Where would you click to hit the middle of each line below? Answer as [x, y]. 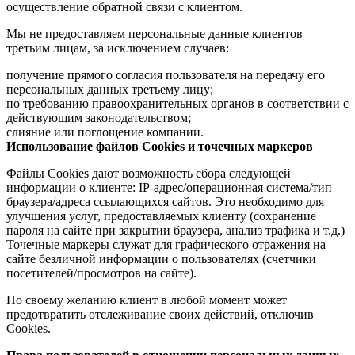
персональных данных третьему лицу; [110, 89]
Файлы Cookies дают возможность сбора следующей [149, 173]
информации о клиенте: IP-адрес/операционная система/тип [169, 187]
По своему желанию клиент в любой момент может [147, 300]
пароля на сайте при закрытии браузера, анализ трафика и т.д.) [176, 230]
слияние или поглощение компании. [105, 132]
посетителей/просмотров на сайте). [101, 273]
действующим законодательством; [99, 117]
